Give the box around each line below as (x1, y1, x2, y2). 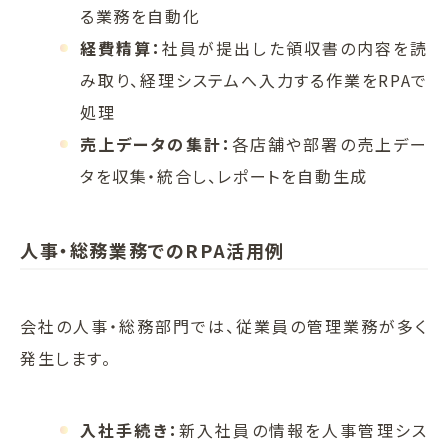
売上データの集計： (80, 132, 232, 157)
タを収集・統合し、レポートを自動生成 (80, 164, 368, 189)
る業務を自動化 (80, 4, 201, 29)
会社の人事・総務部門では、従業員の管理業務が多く (20, 314, 428, 339)
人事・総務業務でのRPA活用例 (20, 237, 285, 264)
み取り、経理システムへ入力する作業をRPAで (80, 68, 428, 93)
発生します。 (20, 346, 112, 371)
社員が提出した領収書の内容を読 (162, 36, 428, 61)
